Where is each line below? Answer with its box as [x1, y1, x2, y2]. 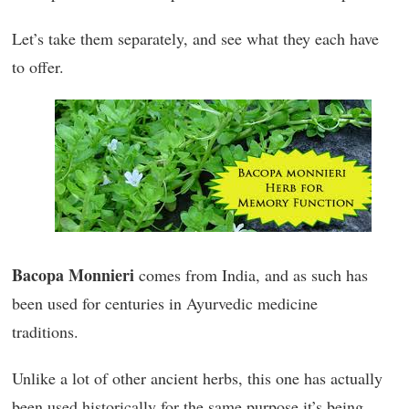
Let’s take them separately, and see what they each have [12, 27, 379, 49]
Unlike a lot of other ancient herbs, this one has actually [12, 366, 383, 389]
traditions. [12, 320, 79, 342]
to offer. [12, 56, 64, 78]
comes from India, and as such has [134, 263, 368, 286]
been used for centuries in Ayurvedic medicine [12, 291, 318, 314]
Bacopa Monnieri [12, 262, 134, 287]
